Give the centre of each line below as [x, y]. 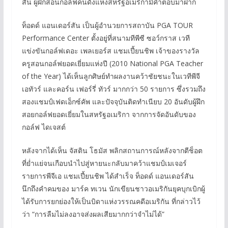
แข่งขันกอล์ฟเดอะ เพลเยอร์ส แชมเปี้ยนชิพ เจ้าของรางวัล [110, 50]
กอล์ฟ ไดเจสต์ [44, 127]
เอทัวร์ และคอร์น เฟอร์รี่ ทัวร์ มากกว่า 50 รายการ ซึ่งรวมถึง [113, 89]
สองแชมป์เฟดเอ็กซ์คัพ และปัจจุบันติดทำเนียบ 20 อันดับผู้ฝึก [113, 101]
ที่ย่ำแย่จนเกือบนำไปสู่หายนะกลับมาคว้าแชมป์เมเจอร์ [104, 163]
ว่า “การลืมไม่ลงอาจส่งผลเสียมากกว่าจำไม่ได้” [93, 214]
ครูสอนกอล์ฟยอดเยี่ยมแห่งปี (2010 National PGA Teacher [112, 63]
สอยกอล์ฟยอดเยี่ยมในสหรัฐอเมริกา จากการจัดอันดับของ [109, 114]
